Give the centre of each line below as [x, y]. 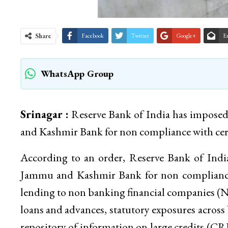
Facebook [92, 36]
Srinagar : [44, 115]
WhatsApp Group [77, 74]
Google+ [186, 36]
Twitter [140, 36]
